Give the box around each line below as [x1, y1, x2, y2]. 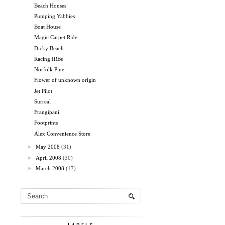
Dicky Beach [34, 45, 64, 51]
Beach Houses [34, 2, 67, 9]
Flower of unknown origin [34, 77, 96, 83]
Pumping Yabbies [34, 13, 75, 19]
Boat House [34, 24, 61, 30]
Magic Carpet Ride [34, 34, 78, 41]
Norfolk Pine [34, 66, 65, 73]
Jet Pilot [34, 87, 53, 94]
